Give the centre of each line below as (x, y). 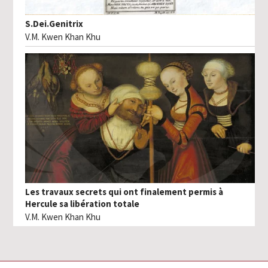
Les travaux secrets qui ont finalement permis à (124, 191)
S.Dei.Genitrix (54, 24)
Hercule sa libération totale (83, 203)
